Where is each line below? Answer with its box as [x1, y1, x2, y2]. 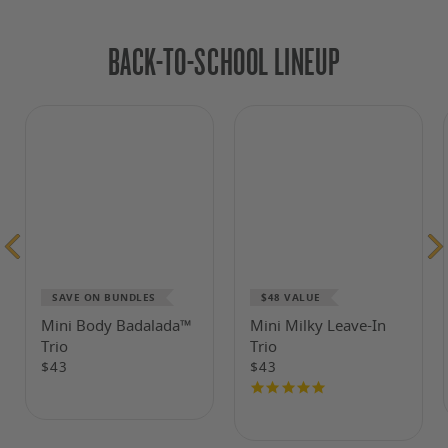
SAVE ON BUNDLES [52, 290, 156, 305]
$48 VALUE [261, 290, 321, 305]
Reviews [325, 396, 384, 418]
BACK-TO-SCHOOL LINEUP [107, 38, 341, 84]
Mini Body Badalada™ [41, 315, 192, 337]
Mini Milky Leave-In [250, 315, 386, 337]
